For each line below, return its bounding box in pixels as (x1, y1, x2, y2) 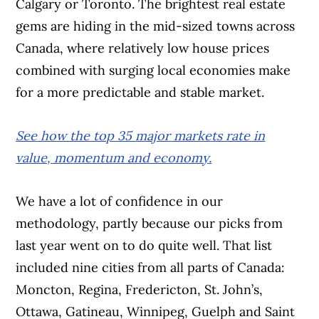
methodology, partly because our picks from (16, 215, 283, 232)
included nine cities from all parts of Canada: (16, 259, 286, 276)
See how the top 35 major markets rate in (16, 127, 266, 145)
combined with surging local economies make (16, 62, 291, 79)
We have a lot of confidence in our (16, 193, 224, 210)
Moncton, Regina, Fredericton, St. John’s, (16, 281, 263, 298)
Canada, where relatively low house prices (16, 40, 270, 57)
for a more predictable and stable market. (16, 84, 265, 101)
